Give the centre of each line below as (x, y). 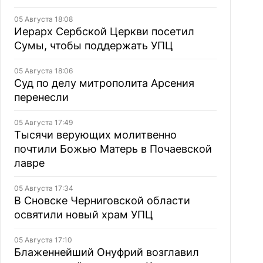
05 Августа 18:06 (43, 71)
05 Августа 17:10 (43, 240)
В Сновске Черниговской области (102, 200)
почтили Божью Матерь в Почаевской (113, 149)
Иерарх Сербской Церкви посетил (104, 31)
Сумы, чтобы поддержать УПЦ (93, 45)
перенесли (41, 97)
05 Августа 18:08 (43, 19)
